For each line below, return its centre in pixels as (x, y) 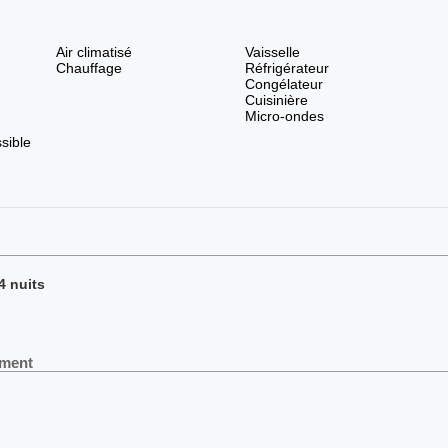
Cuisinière (276, 100)
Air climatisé (93, 52)
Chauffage (88, 68)
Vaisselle (272, 52)
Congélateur (283, 84)
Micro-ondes (284, 116)
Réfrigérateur (286, 68)
